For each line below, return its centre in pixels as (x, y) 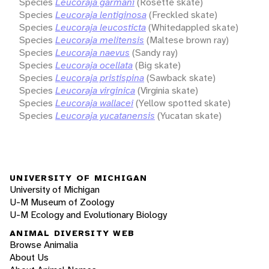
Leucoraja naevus (92, 52)
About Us (29, 258)
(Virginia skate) (168, 90)
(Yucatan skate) (189, 115)
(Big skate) (158, 65)
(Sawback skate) (181, 77)
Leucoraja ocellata (94, 65)
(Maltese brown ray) (188, 40)
